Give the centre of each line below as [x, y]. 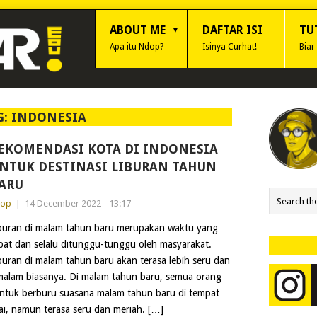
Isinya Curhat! [230, 47]
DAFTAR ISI [232, 30]
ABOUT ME [138, 30]
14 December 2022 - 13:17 [77, 203]
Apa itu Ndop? [137, 47]
